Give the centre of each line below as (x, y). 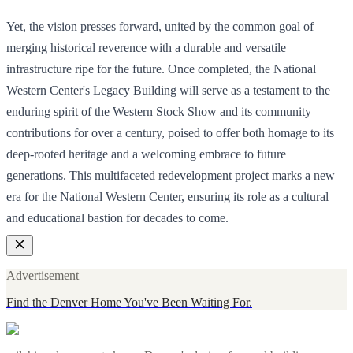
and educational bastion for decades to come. (117, 217)
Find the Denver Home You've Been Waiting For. (129, 302)
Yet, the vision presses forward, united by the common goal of (160, 26)
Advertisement (43, 275)
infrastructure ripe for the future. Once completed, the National (161, 69)
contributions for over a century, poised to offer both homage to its (170, 132)
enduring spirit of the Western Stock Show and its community (159, 111)
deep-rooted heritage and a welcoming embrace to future (146, 154)
